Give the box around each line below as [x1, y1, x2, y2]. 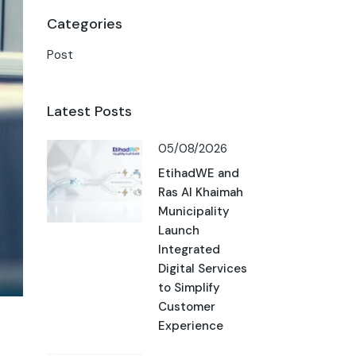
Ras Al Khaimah [157, 184, 243, 201]
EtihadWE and [157, 165, 239, 182]
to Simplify [157, 280, 220, 296]
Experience [157, 318, 223, 335]
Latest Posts [46, 102, 132, 121]
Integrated [157, 242, 220, 258]
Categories [46, 14, 122, 33]
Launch [157, 222, 199, 239]
